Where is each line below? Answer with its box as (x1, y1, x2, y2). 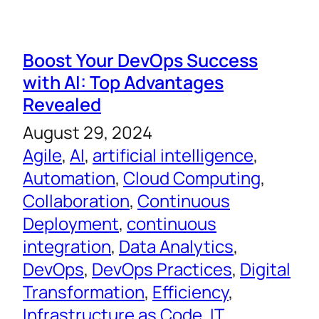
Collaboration (23, 189, 130, 213)
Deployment (23, 211, 119, 236)
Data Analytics (119, 234, 234, 258)
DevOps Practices (92, 257, 232, 281)
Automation (23, 166, 115, 190)
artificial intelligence (93, 143, 253, 167)
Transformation (23, 280, 145, 304)
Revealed (23, 92, 101, 117)
